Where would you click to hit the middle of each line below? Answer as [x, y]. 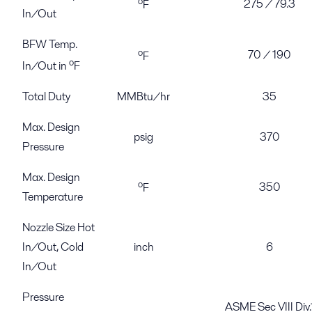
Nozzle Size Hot [58, 227]
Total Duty [46, 96]
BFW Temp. [50, 44]
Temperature [53, 196]
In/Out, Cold [53, 247]
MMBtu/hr [143, 96]
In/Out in [46, 65]
